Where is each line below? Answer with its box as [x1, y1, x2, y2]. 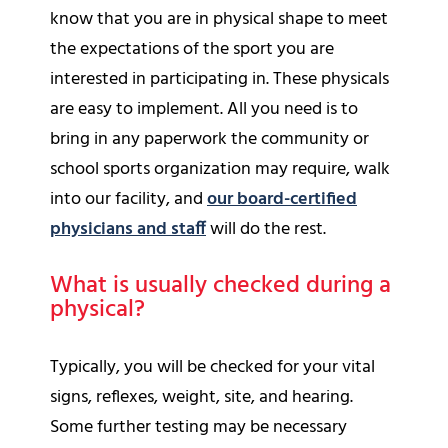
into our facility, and [50, 184, 207, 214]
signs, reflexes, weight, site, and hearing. [50, 382, 353, 412]
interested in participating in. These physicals [50, 64, 389, 94]
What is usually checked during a [50, 266, 391, 305]
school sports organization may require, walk [50, 154, 390, 184]
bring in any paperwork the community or [50, 124, 369, 154]
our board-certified [207, 184, 357, 214]
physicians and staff [50, 214, 206, 244]
